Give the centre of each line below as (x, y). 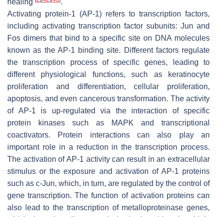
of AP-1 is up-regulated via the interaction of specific (108, 111)
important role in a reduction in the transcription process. (108, 147)
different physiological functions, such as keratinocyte (108, 75)
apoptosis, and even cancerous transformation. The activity (108, 99)
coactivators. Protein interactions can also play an (108, 135)
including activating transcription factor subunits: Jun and (108, 26)
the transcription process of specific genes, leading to (108, 62)
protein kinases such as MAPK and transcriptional (108, 123)
